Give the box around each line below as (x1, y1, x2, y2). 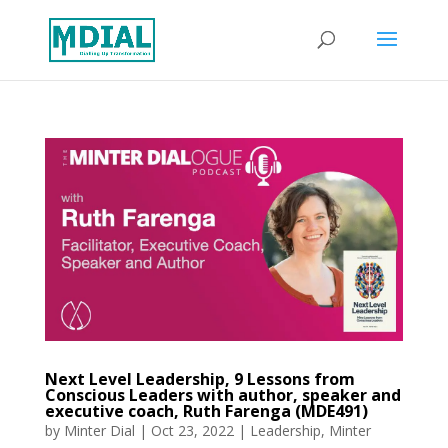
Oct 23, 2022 (150, 421, 234, 441)
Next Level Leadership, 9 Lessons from (44, 368, 355, 391)
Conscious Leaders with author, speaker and (44, 384, 401, 407)
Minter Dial (63, 421, 135, 441)
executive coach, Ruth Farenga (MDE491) (44, 400, 368, 423)
